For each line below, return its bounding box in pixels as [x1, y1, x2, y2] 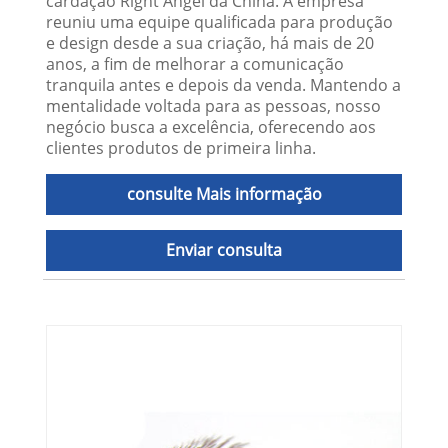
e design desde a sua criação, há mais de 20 [46, 32, 375, 55]
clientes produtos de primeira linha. [46, 137, 317, 160]
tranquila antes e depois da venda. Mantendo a [46, 74, 402, 97]
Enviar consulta [166, 239, 282, 262]
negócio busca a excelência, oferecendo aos [46, 116, 377, 139]
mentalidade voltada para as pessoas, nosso [46, 95, 382, 118]
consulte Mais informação [126, 183, 322, 206]
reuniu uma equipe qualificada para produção [46, 11, 394, 34]
